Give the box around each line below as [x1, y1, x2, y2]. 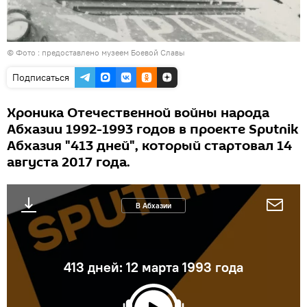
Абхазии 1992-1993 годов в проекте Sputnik [7, 120, 298, 140]
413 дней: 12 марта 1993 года [64, 258, 243, 276]
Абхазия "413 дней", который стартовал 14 [7, 136, 292, 156]
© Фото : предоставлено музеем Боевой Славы [7, 47, 185, 58]
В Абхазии [136, 201, 171, 211]
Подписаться [12, 71, 69, 84]
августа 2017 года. [7, 153, 130, 173]
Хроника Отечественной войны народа [7, 103, 269, 123]
